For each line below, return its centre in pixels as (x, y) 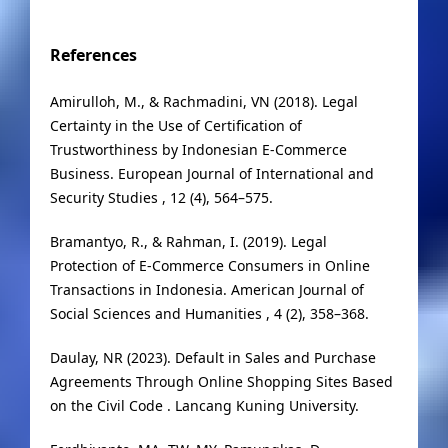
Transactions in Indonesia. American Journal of (206, 290)
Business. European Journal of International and (211, 174)
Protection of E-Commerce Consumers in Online (209, 266)
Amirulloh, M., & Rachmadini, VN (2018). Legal (203, 102)
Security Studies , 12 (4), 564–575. (161, 198)
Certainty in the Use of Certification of (175, 126)
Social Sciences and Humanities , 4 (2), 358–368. (209, 314)
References (93, 55)
